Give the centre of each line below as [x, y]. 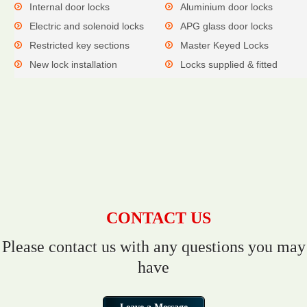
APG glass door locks [226, 26]
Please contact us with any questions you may [153, 247]
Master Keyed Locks [224, 45]
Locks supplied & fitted [229, 64]
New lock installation [73, 64]
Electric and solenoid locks [87, 26]
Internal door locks [70, 7]
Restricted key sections [79, 45]
